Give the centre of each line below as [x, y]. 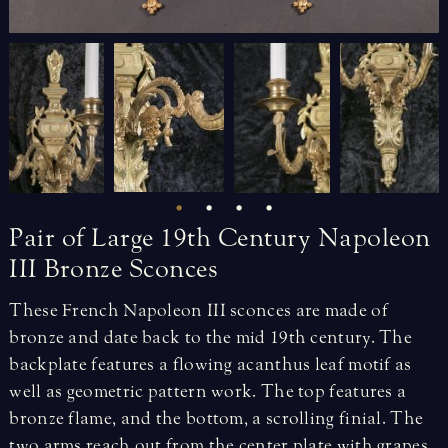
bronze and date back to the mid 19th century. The [211, 338]
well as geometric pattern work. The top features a [208, 392]
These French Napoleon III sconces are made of [198, 311]
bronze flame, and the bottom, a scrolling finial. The [216, 419]
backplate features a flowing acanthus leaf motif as [210, 365]
